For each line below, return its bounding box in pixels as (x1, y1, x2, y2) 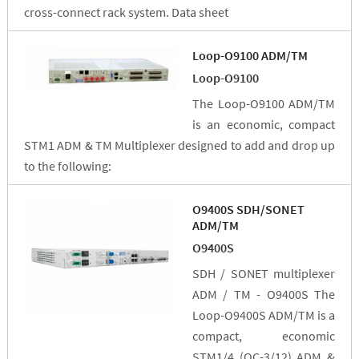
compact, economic (192, 328, 336, 345)
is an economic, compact (192, 116, 336, 133)
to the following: (23, 158, 116, 175)
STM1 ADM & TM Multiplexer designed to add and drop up (23, 137, 336, 154)
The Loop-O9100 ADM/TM (192, 95, 336, 112)
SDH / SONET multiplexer (192, 265, 336, 282)
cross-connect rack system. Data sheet (23, 4, 238, 21)
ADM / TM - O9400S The (192, 286, 336, 303)
